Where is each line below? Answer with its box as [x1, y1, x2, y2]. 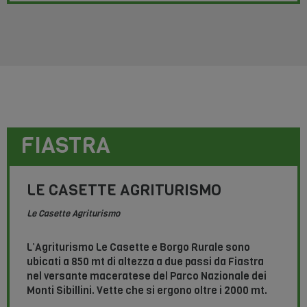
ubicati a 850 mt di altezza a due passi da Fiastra [27, 255, 264, 269]
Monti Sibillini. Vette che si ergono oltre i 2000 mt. [27, 284, 267, 298]
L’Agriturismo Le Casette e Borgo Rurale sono [27, 241, 250, 255]
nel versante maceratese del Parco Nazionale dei [27, 269, 267, 284]
